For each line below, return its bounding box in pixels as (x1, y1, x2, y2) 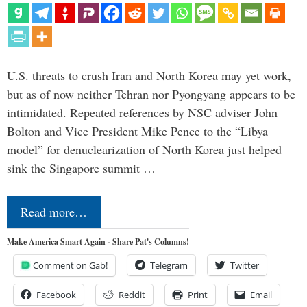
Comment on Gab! (33, 259, 108, 272)
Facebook (36, 288, 76, 302)
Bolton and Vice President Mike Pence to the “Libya (7, 123, 268, 140)
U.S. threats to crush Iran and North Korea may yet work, (7, 67, 291, 84)
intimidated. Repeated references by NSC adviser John (7, 104, 278, 121)
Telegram (150, 259, 188, 272)
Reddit (119, 288, 145, 302)
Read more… (21, 204, 87, 221)
